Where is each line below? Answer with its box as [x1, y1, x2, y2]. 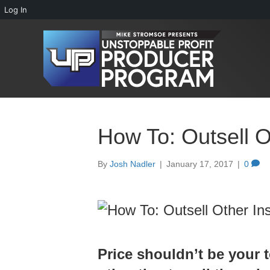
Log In [4, 5, 27, 14]
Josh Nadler [110, 159, 155, 169]
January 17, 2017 [166, 159, 233, 169]
